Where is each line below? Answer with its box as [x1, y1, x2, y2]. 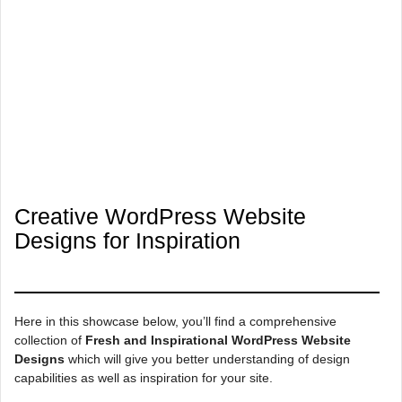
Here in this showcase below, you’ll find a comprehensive [14, 313, 336, 328]
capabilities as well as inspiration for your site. [14, 370, 273, 385]
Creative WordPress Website [14, 203, 306, 229]
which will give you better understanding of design [65, 351, 350, 366]
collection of [14, 332, 85, 347]
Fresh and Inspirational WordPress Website [85, 332, 351, 347]
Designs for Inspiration [14, 227, 240, 253]
